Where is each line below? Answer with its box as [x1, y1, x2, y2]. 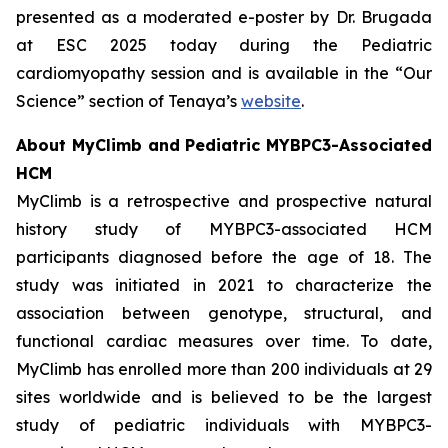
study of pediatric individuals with [16, 415, 360, 435]
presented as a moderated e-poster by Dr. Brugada [16, 7, 432, 27]
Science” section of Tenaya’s [16, 91, 241, 111]
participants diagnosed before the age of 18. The [16, 247, 432, 267]
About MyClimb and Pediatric [16, 135, 266, 155]
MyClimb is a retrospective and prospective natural [16, 191, 432, 211]
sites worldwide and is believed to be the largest [16, 387, 432, 407]
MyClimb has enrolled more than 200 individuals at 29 [16, 359, 432, 379]
